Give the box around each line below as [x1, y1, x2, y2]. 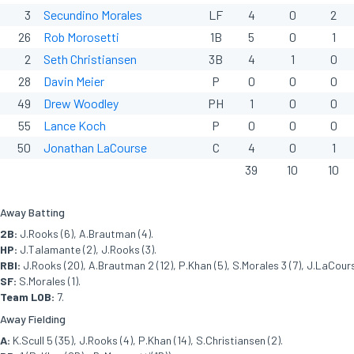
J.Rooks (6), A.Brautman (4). [17, 227, 153, 240]
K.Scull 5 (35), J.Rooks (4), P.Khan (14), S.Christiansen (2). [10, 333, 283, 347]
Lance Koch [43, 118, 106, 133]
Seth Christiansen [43, 51, 137, 66]
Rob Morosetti [43, 29, 119, 44]
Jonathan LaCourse [43, 140, 147, 155]
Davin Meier [43, 73, 104, 88]
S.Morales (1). [17, 274, 81, 288]
